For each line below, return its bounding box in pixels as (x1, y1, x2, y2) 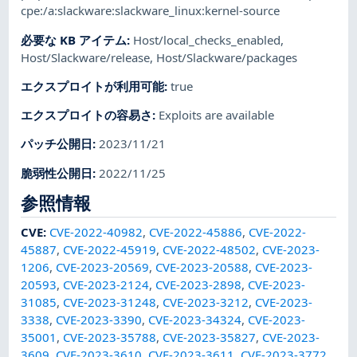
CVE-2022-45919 (63, 241, 157, 257)
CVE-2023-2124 (63, 276, 150, 292)
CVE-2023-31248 (63, 293, 157, 310)
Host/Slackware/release (21, 49, 151, 65)
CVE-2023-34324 (148, 311, 242, 328)
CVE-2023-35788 (63, 328, 157, 345)
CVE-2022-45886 (149, 223, 243, 240)
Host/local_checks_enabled (133, 31, 281, 48)
